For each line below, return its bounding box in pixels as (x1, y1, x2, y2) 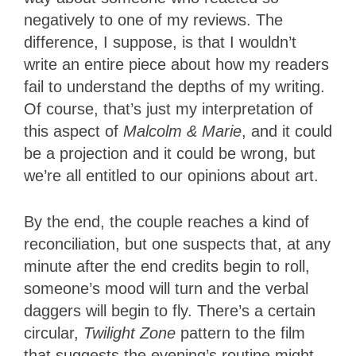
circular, (24, 324, 83, 342)
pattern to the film (180, 324, 305, 342)
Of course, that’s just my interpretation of (24, 100, 313, 118)
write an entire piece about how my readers (24, 56, 329, 74)
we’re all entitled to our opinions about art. (24, 167, 323, 185)
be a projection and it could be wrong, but (24, 145, 315, 163)
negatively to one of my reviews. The (24, 11, 283, 29)
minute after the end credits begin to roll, (24, 257, 310, 276)
